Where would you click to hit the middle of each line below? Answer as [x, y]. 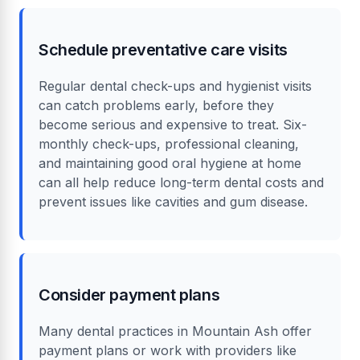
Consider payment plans [129, 295]
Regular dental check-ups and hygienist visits [175, 86]
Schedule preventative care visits [163, 49]
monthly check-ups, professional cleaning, [169, 143]
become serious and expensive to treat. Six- [173, 124]
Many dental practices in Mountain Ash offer [175, 331]
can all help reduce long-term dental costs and [181, 182]
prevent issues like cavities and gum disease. [173, 201]
